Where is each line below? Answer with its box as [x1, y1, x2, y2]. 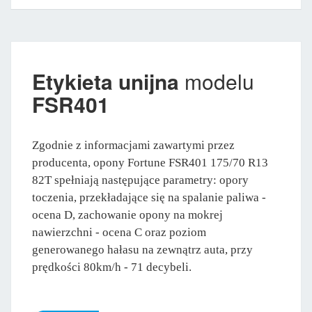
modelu [179, 65, 254, 96]
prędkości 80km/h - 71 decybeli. [32, 260, 192, 274]
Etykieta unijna [32, 65, 179, 96]
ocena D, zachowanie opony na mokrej [32, 208, 223, 221]
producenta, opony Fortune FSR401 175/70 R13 [32, 155, 268, 169]
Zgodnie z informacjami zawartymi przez [32, 138, 235, 152]
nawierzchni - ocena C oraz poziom [32, 225, 206, 239]
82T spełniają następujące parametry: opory [32, 173, 249, 187]
